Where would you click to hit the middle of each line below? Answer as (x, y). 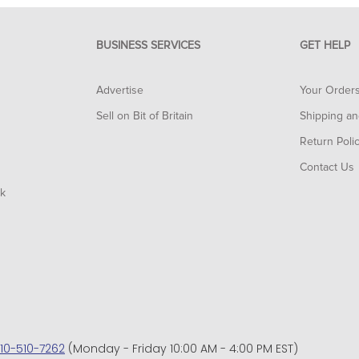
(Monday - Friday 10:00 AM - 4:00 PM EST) (182, 349)
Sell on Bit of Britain (144, 116)
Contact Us (327, 167)
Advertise (119, 91)
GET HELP (325, 46)
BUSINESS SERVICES (148, 46)
